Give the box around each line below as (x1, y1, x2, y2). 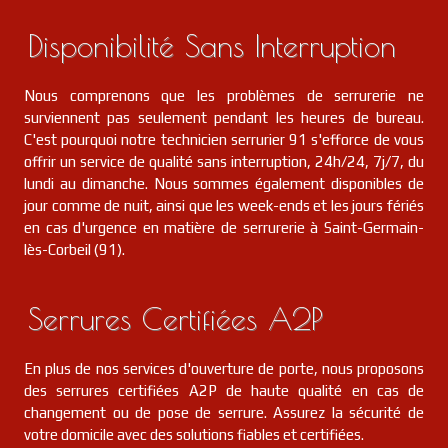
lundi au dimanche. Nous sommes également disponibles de (24, 175, 424, 192)
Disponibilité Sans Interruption (28, 28, 396, 63)
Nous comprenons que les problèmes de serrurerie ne (24, 87, 424, 104)
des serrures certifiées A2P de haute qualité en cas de (24, 382, 424, 399)
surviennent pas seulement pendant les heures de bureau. (24, 109, 424, 126)
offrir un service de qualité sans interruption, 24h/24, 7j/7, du (24, 153, 424, 170)
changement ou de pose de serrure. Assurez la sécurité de (24, 404, 424, 421)
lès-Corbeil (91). (24, 241, 125, 258)
